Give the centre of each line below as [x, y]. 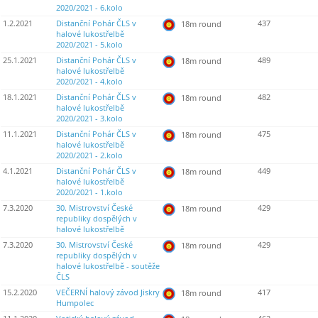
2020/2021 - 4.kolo [89, 82]
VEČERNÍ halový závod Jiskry [108, 293]
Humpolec [75, 303]
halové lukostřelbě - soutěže [108, 267]
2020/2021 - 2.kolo [89, 156]
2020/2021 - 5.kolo [89, 45]
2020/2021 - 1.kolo [89, 193]
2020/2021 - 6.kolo [89, 8]
